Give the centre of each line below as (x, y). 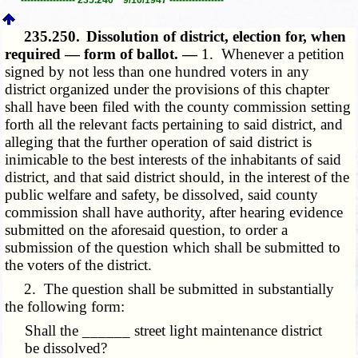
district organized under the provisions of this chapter (167, 89)
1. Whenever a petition (273, 54)
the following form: (65, 306)
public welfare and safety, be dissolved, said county (162, 194)
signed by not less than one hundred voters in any (157, 71)
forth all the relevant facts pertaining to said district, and (174, 124)
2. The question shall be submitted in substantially (170, 288)
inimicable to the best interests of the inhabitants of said (173, 159)
